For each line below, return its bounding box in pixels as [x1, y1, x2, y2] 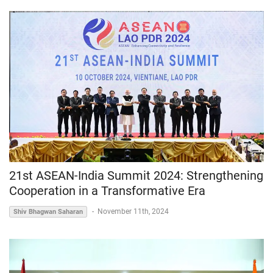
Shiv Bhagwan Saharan [13, 208, 83, 216]
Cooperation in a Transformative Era [9, 183, 205, 199]
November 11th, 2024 [97, 207, 169, 216]
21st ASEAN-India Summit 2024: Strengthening [9, 168, 263, 183]
